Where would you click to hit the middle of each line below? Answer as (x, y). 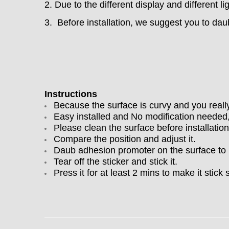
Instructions (71, 94)
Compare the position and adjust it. (125, 139)
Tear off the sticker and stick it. (116, 162)
